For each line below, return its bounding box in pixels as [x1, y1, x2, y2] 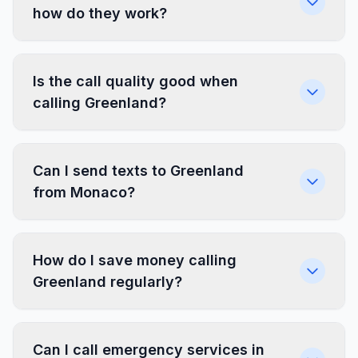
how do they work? [33, 5, 167, 22]
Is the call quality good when [33, 73, 238, 89]
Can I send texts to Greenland [33, 162, 244, 179]
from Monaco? [33, 184, 135, 201]
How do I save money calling [33, 252, 237, 268]
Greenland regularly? [33, 273, 182, 290]
